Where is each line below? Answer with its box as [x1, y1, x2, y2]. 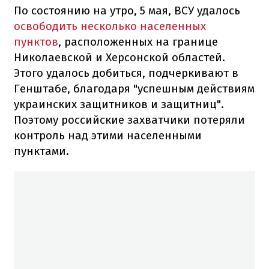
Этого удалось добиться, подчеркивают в [14, 65, 238, 80]
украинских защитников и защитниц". [14, 97, 224, 111]
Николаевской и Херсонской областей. [14, 50, 225, 64]
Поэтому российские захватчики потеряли [14, 112, 245, 127]
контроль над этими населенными [14, 128, 202, 142]
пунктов [14, 34, 58, 49]
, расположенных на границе [58, 34, 218, 49]
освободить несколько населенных [14, 19, 206, 33]
